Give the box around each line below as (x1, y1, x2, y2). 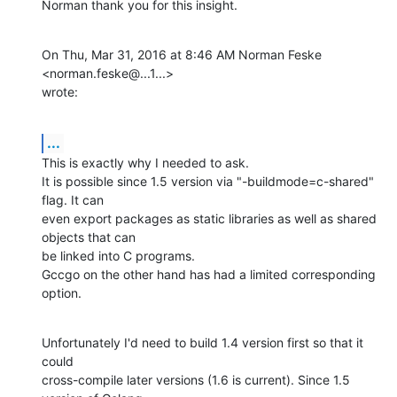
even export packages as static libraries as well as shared (42, 210, 377, 226)
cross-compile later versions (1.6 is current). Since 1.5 (42, 371, 350, 387)
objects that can (42, 229, 136, 245)
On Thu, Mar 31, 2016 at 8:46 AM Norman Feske (42, 46, 322, 62)
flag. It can (42, 191, 104, 207)
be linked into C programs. (42, 247, 195, 263)
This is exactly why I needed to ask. (42, 154, 249, 170)
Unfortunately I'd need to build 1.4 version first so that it (42, 334, 363, 350)
